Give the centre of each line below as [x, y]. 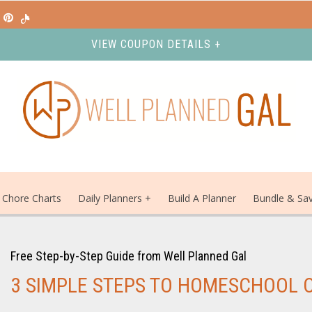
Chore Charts [32, 198]
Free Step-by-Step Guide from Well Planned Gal [129, 256]
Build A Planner [202, 198]
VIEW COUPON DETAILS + [156, 44]
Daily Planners [111, 198]
